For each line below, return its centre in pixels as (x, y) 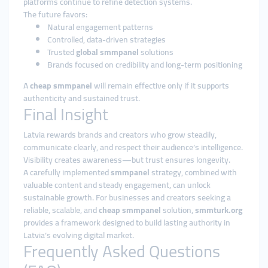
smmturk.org (219, 210)
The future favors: (55, 14)
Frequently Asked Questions (122, 251)
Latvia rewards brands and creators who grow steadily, (120, 135)
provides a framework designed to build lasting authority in (127, 223)
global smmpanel (107, 52)
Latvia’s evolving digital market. (79, 235)
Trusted (62, 52)
